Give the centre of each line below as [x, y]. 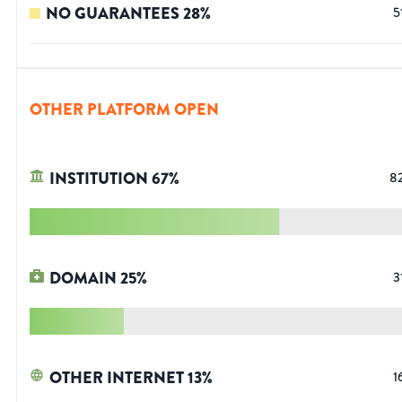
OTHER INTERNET [117, 378]
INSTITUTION [99, 179]
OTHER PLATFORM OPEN [124, 110]
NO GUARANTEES [113, 14]
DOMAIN [83, 279]
